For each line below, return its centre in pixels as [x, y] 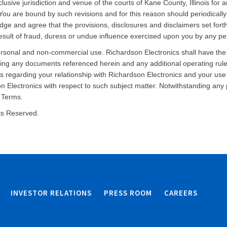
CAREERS [181, 193]
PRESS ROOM [128, 193]
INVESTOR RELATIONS [51, 193]
